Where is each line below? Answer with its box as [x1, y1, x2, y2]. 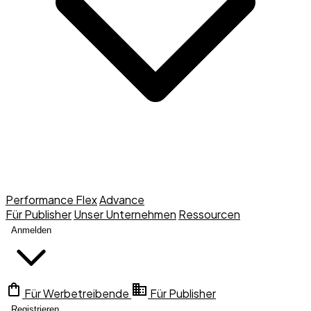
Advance [99, 192, 144, 207]
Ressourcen [178, 206, 240, 221]
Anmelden [11, 224, 51, 235]
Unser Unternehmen [74, 206, 176, 221]
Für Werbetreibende [22, 285, 131, 301]
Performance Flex [6, 192, 97, 207]
